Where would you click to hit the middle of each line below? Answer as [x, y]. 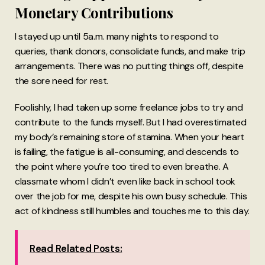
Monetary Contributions [94, 13]
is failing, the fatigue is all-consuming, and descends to [127, 152]
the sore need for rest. [62, 81]
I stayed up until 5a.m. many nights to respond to [117, 37]
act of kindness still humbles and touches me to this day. [132, 211]
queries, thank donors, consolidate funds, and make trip [130, 51]
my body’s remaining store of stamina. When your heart [130, 137]
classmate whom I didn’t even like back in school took [125, 182]
